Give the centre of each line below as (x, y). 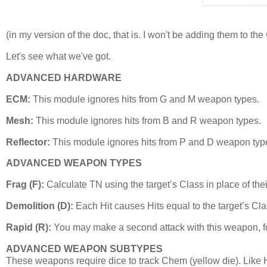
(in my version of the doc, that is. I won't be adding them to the (136, 35)
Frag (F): (25, 185)
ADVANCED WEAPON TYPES (74, 163)
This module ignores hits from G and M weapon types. (145, 99)
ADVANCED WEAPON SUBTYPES (84, 249)
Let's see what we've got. (58, 57)
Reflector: (28, 142)
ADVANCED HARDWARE (64, 78)
